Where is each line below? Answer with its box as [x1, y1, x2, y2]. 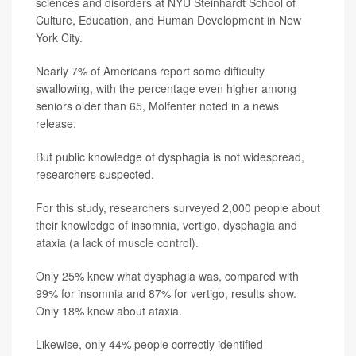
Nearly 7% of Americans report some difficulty [36, 63, 265, 79]
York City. [36, 29, 83, 45]
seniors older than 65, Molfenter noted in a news [36, 98, 279, 114]
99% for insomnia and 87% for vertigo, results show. [36, 285, 296, 301]
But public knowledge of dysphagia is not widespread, [36, 149, 304, 164]
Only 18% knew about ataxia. [36, 303, 182, 319]
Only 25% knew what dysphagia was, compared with [36, 268, 299, 284]
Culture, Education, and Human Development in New [36, 12, 301, 28]
